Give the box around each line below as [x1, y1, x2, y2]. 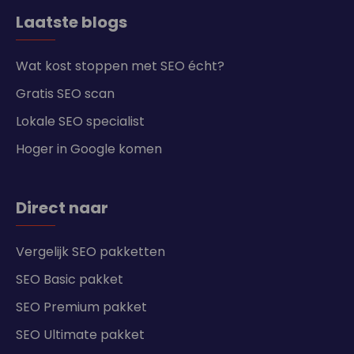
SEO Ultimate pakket [16, 326, 145, 344]
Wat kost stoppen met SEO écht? [16, 57, 224, 75]
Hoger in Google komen [16, 140, 162, 158]
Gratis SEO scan [16, 85, 115, 103]
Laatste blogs [16, 11, 127, 33]
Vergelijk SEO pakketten [16, 243, 165, 261]
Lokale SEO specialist [16, 112, 145, 130]
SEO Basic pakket [16, 270, 123, 288]
